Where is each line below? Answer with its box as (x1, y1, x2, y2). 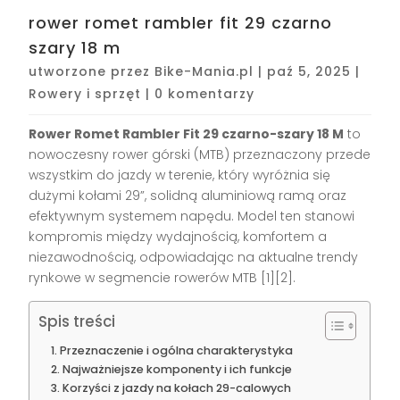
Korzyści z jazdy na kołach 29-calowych (62, 379, 291, 396)
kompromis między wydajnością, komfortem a (29, 227, 328, 246)
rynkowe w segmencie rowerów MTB (29, 268, 262, 287)
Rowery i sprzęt (29, 84, 142, 103)
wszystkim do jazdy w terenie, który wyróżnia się (29, 165, 331, 184)
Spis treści (38, 311, 116, 333)
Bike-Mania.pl (154, 62, 254, 80)
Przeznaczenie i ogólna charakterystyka (59, 342, 293, 358)
